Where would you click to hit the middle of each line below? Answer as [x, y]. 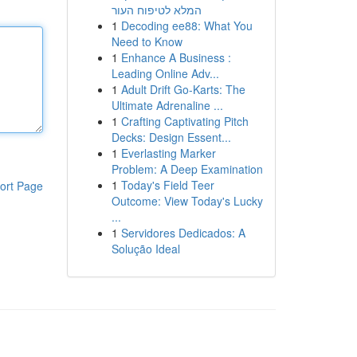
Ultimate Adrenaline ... [167, 105]
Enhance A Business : [176, 57]
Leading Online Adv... [165, 73]
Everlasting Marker [168, 153]
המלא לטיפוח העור [156, 10]
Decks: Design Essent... [171, 137]
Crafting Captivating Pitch [184, 121]
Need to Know [147, 41]
